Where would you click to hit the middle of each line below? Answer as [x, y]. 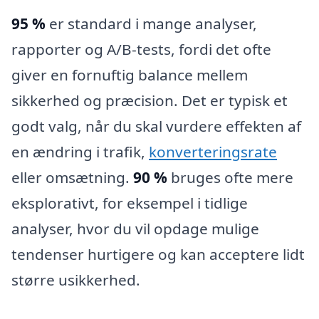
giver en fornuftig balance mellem [130, 74]
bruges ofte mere [230, 177]
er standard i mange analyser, [151, 23]
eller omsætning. [72, 177]
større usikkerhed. [76, 279]
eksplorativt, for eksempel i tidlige [130, 203]
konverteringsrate [213, 151]
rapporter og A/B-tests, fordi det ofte [141, 49]
